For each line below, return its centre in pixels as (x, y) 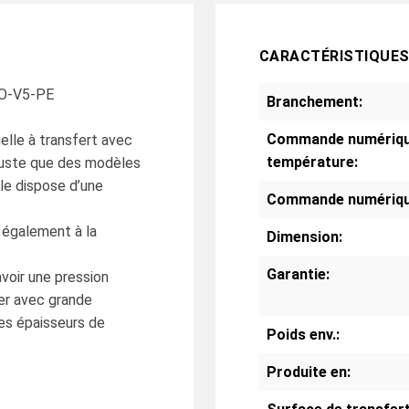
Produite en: (309, 372)
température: (312, 162)
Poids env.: (303, 334)
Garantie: (298, 274)
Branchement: (315, 101)
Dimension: (304, 236)
